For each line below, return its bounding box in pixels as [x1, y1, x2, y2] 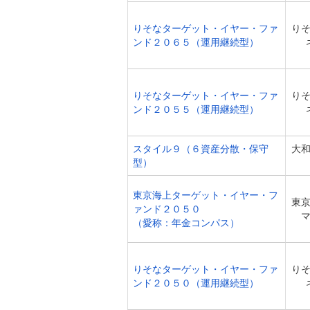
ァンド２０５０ [133, 203, 201, 215]
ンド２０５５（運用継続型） [133, 104, 259, 115]
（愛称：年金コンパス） [133, 217, 239, 228]
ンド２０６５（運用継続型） [133, 37, 259, 48]
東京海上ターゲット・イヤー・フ [133, 190, 278, 201]
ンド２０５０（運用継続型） [133, 277, 259, 289]
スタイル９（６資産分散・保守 [133, 143, 268, 154]
